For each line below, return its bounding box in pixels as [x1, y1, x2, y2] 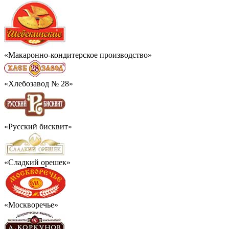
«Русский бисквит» [4, 122, 72, 131]
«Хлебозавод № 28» [4, 79, 73, 88]
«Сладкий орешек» [4, 157, 71, 167]
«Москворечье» [4, 200, 58, 209]
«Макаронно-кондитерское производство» [4, 50, 152, 59]
